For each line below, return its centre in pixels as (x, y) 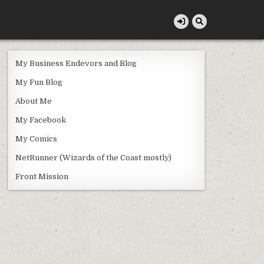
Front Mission (42, 176)
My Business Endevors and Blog (76, 63)
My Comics (37, 139)
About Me (34, 101)
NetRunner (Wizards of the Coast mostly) (94, 158)
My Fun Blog (39, 82)
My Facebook (41, 120)
